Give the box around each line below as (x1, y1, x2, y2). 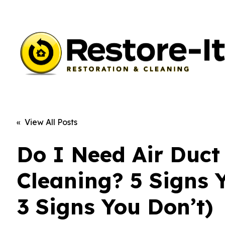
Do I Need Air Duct (17, 141, 220, 168)
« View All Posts (17, 117, 78, 128)
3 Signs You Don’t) (17, 193, 213, 220)
